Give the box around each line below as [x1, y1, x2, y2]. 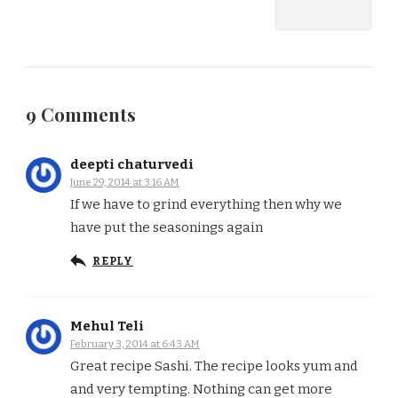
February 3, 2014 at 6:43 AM [70, 338, 200, 351]
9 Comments [26, 102, 136, 127]
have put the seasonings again [70, 219, 263, 236]
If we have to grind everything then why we [70, 196, 342, 213]
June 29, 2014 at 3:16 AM [70, 176, 179, 189]
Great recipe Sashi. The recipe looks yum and [70, 358, 358, 375]
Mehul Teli [70, 318, 144, 335]
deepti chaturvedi [70, 156, 194, 173]
